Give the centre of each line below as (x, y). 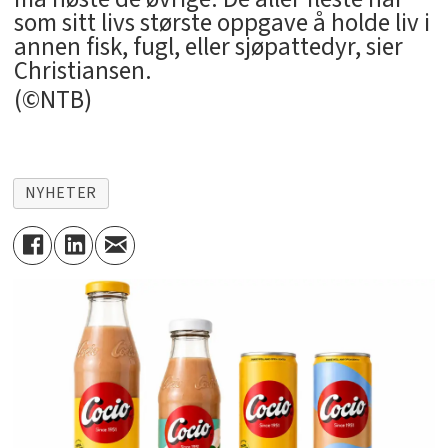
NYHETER (61, 192)
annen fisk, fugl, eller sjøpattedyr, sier (208, 47)
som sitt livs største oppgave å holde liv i (221, 23)
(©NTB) (52, 100)
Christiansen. (82, 71)
